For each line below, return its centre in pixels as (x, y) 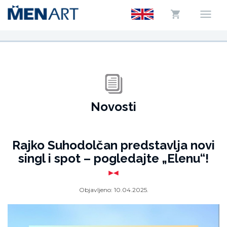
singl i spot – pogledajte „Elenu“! (113, 158)
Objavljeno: (96, 190)
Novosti (113, 107)
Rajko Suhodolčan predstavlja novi (113, 145)
